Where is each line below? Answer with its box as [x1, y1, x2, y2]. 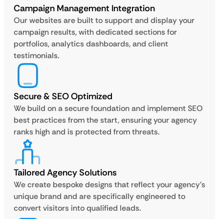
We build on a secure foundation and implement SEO [14, 103, 203, 114]
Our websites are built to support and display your [14, 15, 195, 26]
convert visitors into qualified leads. [14, 203, 141, 214]
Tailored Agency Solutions [14, 167, 117, 179]
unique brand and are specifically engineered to [14, 191, 185, 202]
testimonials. [14, 50, 59, 61]
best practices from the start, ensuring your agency [14, 115, 197, 126]
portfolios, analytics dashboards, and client [14, 39, 168, 49]
